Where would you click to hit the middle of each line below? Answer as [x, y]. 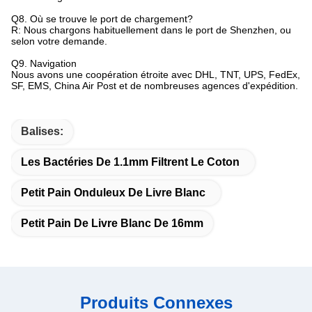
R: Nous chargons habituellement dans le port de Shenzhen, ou [151, 30]
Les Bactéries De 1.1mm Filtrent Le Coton [130, 162]
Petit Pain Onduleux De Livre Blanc [113, 193]
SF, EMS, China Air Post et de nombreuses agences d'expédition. [155, 86]
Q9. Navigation [44, 63]
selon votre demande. [59, 41]
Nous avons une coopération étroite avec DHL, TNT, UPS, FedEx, [156, 75]
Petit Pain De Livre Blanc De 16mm [112, 223]
